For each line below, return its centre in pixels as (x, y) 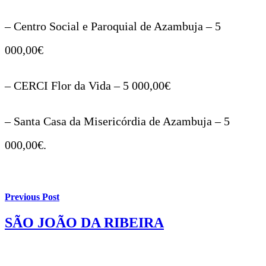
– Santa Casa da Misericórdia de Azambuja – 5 (117, 121)
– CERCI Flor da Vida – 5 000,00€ (88, 85)
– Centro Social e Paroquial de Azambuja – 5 (113, 26)
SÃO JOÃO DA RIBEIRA (84, 223)
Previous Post (32, 197)
